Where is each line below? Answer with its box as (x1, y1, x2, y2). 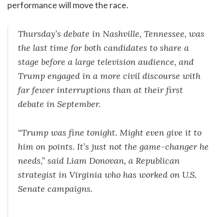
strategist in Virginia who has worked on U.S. (18, 169, 197, 180)
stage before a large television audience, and (18, 56, 194, 67)
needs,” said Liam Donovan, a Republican (18, 155, 180, 166)
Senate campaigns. (18, 183, 93, 194)
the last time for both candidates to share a (18, 42, 189, 53)
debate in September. (18, 98, 101, 109)
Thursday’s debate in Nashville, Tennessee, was (18, 28, 204, 39)
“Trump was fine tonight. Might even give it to (18, 126, 201, 138)
